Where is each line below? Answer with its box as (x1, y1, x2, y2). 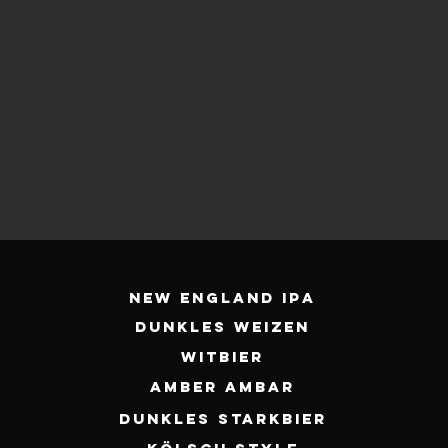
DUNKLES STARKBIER (118, 409, 327, 428)
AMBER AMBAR (150, 377, 296, 396)
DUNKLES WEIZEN (135, 317, 311, 336)
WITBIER (181, 347, 265, 366)
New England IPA (129, 288, 317, 307)
